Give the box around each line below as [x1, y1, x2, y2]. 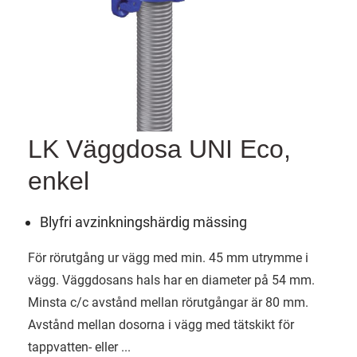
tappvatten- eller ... [28, 339, 131, 355]
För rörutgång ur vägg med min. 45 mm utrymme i [28, 250, 308, 266]
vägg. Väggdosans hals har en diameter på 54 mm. [28, 273, 315, 288]
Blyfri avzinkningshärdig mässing [40, 214, 247, 231]
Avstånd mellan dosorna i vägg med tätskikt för [28, 317, 294, 333]
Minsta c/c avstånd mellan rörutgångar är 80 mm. [28, 295, 308, 311]
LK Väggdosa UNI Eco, [28, 135, 291, 164]
